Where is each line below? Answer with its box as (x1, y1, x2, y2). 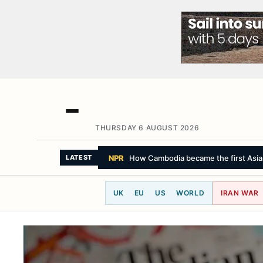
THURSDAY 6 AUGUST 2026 (95, 123, 200, 132)
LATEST (66, 153, 92, 161)
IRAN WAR (221, 188, 259, 197)
